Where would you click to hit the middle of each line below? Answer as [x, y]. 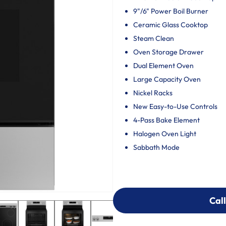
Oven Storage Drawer [168, 52]
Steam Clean [154, 38]
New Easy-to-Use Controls [175, 106]
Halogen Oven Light [165, 134]
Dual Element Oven [163, 66]
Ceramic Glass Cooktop [171, 25]
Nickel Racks [153, 93]
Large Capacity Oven [167, 79]
